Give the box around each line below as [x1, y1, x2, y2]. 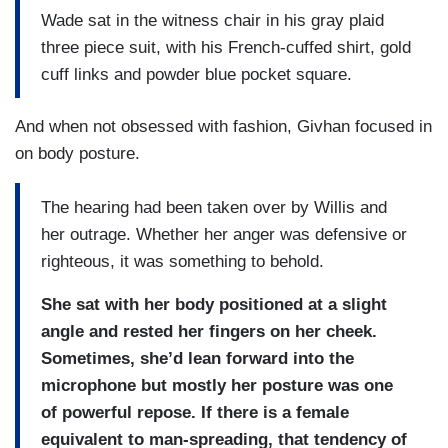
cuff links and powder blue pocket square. [41, 64, 352, 84]
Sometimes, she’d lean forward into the [41, 348, 354, 368]
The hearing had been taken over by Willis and [41, 197, 387, 217]
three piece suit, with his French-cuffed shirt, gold [41, 37, 411, 57]
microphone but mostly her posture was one [41, 375, 393, 395]
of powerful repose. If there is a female [41, 402, 349, 422]
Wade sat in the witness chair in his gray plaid [41, 10, 384, 30]
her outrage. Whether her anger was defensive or [41, 224, 407, 244]
